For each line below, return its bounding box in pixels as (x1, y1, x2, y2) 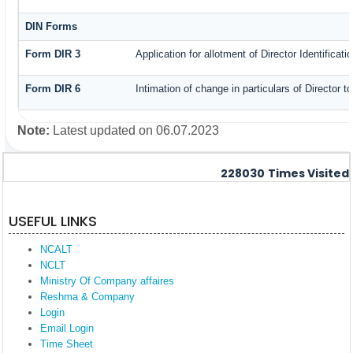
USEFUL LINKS (9, 211, 97, 231)
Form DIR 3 (25, 48, 81, 61)
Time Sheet (40, 338, 93, 350)
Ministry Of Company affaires (40, 275, 174, 287)
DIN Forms (25, 20, 78, 33)
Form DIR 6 (25, 83, 81, 95)
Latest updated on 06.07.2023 (50, 124, 220, 138)
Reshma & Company (40, 291, 135, 303)
